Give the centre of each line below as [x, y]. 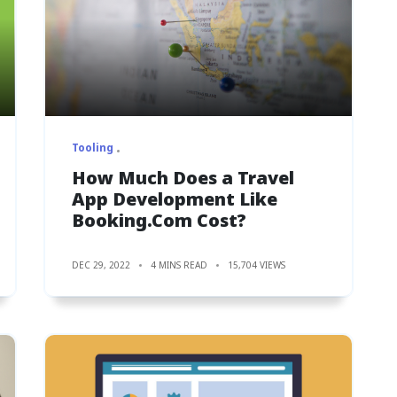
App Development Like [175, 198]
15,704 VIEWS [257, 265]
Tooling [93, 147]
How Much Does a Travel [183, 177]
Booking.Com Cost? [159, 220]
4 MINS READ [179, 265]
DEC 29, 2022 [101, 265]
